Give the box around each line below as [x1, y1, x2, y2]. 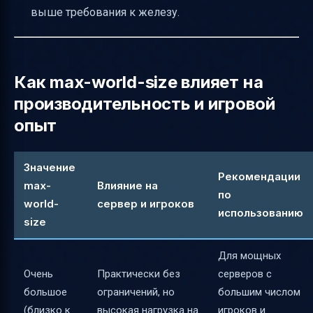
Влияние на [97, 179, 158, 193]
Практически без [97, 268, 180, 281]
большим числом [218, 286, 300, 299]
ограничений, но [97, 286, 175, 299]
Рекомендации [218, 170, 300, 184]
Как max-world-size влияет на [14, 71, 263, 92]
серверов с [218, 268, 272, 281]
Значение [24, 161, 75, 175]
